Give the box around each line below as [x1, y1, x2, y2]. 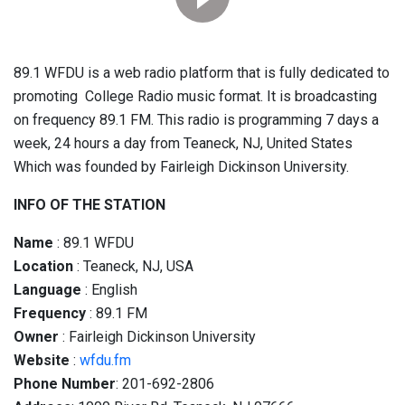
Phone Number [14, 375, 116, 392]
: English [81, 281, 137, 298]
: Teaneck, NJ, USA [73, 258, 193, 275]
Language [14, 281, 81, 298]
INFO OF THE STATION [14, 196, 165, 213]
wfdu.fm [80, 352, 131, 369]
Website [14, 352, 70, 369]
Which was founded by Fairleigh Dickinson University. [14, 158, 349, 175]
